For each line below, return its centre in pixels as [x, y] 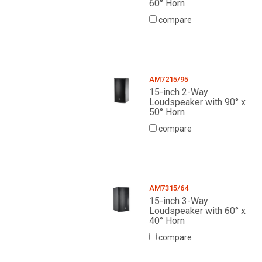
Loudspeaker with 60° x [197, 211]
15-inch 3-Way [178, 201]
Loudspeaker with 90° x [197, 102]
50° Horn [167, 112]
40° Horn [167, 221]
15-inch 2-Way [178, 92]
